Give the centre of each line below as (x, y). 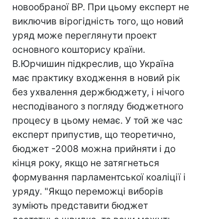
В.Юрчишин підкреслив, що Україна (93, 64)
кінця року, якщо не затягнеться (86, 163)
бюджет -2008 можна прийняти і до (94, 149)
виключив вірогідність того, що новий (98, 21)
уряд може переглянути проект (85, 35)
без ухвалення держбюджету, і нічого (98, 92)
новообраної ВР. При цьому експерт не (101, 7)
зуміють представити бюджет (80, 206)
